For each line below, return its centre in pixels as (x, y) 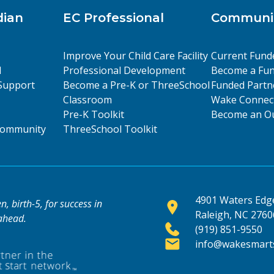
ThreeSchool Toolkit (110, 129)
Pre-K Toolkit (93, 115)
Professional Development (124, 71)
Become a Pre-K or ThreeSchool (136, 85)
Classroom (87, 100)
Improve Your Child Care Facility (135, 56)
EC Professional (113, 18)
